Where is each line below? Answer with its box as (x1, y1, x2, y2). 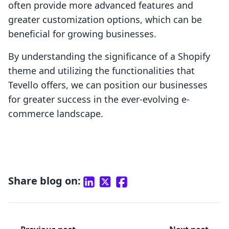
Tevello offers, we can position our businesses (8, 79, 208, 91)
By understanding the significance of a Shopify (8, 50, 210, 63)
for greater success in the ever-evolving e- (8, 93, 190, 106)
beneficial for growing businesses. (8, 28, 156, 40)
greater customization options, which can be (8, 13, 202, 26)
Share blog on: (8, 174, 81, 188)
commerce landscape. (8, 107, 103, 120)
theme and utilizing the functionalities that (8, 64, 195, 77)
